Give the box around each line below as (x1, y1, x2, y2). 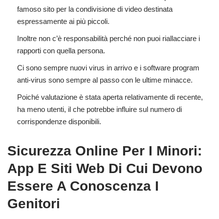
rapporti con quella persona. (17, 46, 105, 55)
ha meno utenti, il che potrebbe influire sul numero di (17, 105, 182, 114)
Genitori (7, 196, 60, 212)
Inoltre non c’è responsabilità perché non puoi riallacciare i (17, 34, 200, 43)
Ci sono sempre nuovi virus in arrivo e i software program (17, 64, 199, 72)
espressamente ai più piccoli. (17, 17, 109, 26)
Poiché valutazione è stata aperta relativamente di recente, (17, 93, 203, 102)
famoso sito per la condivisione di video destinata (17, 5, 173, 14)
